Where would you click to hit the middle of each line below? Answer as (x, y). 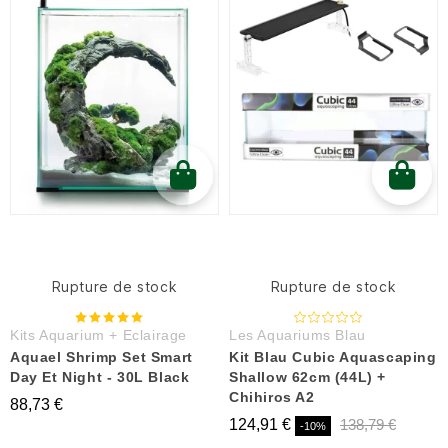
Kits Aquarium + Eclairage (98, 335)
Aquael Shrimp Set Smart (101, 357)
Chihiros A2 (272, 397)
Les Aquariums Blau (297, 335)
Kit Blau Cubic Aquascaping (333, 357)
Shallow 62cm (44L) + (308, 377)
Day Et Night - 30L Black (100, 377)
